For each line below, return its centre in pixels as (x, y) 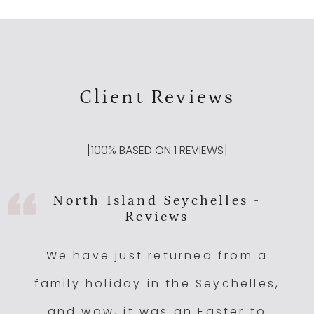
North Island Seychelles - (157, 200)
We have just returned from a (157, 255)
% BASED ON (141, 150)
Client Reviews (157, 97)
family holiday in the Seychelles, (157, 283)
